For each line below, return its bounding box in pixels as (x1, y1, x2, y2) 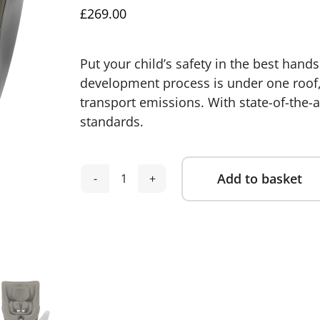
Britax (122, 178, 158, 196)
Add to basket (217, 169, 302, 187)
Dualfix (122, 197, 165, 215)
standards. (80, 113, 144, 131)
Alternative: (80, 179, 148, 196)
